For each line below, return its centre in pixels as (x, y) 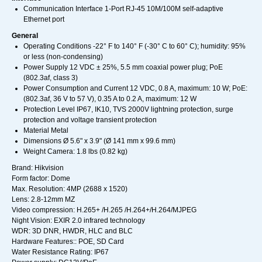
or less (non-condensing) (63, 57)
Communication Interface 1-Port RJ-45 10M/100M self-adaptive (123, 9)
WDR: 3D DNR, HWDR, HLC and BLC (72, 231)
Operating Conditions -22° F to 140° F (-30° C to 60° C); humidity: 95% (135, 46)
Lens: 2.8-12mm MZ (43, 200)
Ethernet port (44, 20)
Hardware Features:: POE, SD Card (68, 242)
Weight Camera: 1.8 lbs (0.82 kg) (75, 152)
